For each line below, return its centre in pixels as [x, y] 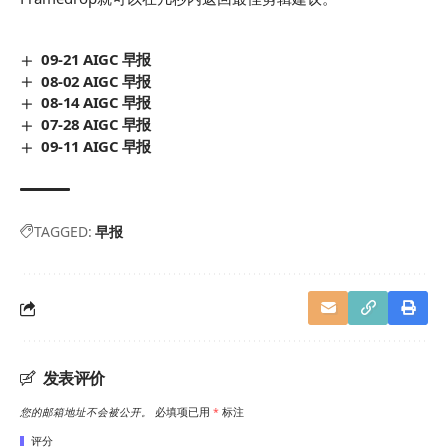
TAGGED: [63, 232]
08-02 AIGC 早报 [96, 80]
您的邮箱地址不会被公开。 [86, 412]
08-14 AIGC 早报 [96, 102]
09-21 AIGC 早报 [96, 58]
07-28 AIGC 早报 [96, 124]
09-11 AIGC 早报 [96, 146]
